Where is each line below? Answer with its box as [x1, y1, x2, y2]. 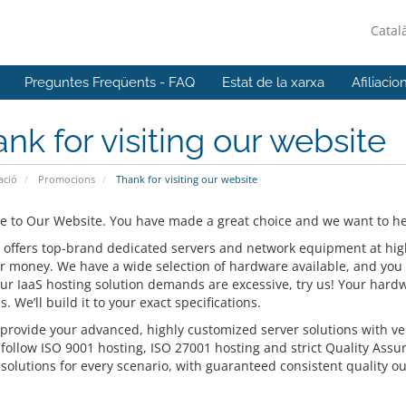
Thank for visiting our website [112, 172, 257, 186]
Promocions [37, 172, 95, 186]
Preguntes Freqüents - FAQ [24, 74, 195, 91]
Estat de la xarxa [222, 74, 324, 91]
